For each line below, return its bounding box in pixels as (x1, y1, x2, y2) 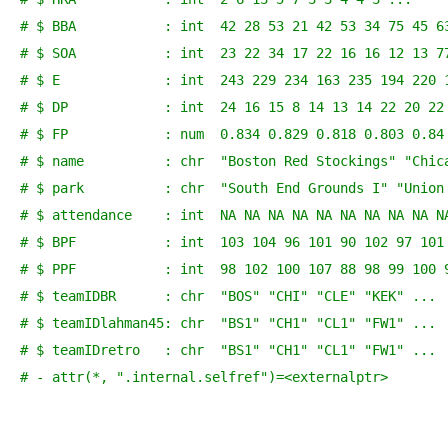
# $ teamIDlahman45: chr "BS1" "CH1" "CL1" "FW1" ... (20, 315, 436, 332)
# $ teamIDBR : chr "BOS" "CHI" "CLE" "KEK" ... (20, 288, 436, 305)
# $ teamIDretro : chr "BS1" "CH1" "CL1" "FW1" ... (20, 342, 436, 359)
